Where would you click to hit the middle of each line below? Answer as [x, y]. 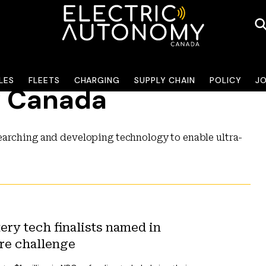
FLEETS [44, 80]
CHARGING [97, 80]
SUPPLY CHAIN [164, 80]
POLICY [225, 80]
